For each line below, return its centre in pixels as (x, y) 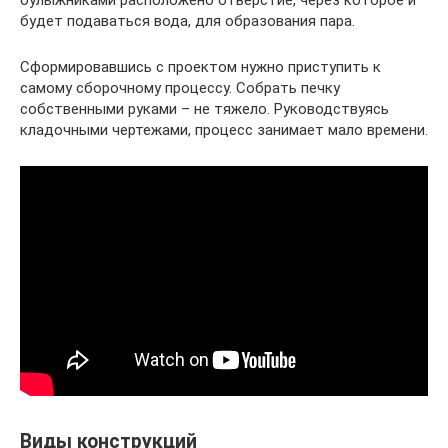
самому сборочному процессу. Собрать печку (180, 87)
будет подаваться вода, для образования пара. (187, 20)
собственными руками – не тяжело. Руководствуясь (204, 108)
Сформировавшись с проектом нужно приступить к (200, 66)
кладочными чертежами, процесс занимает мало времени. (224, 129)
